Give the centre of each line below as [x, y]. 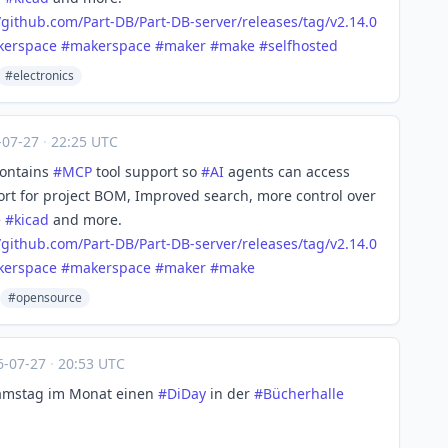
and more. [85, 219]
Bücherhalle [303, 393]
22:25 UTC [82, 141]
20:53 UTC [89, 363]
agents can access [287, 171]
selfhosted [303, 45]
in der [230, 393]
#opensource [45, 297]
